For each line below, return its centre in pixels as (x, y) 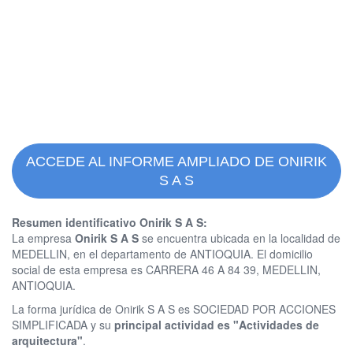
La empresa (43, 238)
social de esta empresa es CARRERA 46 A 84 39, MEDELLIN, (166, 270)
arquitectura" (47, 341)
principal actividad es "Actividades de (217, 325)
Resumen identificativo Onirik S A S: (110, 223)
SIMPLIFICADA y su (63, 325)
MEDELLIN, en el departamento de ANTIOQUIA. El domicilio (162, 254)
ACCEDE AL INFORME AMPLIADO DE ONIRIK (176, 162)
